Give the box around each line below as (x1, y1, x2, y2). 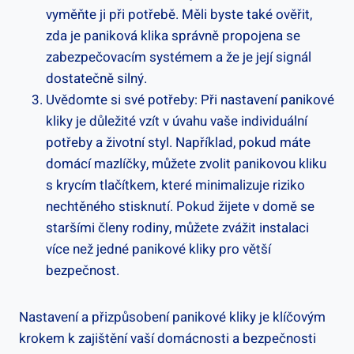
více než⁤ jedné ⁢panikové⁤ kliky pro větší (46, 239, 271, 259)
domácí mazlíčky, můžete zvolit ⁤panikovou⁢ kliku (46, 153, 326, 174)
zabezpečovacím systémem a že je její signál (46, 47, 311, 67)
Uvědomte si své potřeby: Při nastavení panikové (46, 89, 334, 110)
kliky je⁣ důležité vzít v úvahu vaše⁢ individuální (46, 111, 307, 131)
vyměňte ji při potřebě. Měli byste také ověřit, (46, 4, 312, 24)
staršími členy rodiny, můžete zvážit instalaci (46, 217, 309, 238)
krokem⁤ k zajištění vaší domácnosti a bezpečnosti (19, 328, 316, 348)
